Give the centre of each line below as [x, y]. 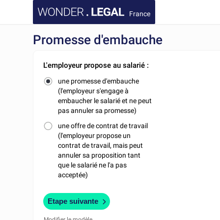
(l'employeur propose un [95, 136]
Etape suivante [73, 201]
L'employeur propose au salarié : [96, 65]
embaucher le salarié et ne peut [105, 101]
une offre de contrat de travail [103, 126]
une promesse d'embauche [99, 81]
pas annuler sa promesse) [97, 110]
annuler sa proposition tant [99, 155]
